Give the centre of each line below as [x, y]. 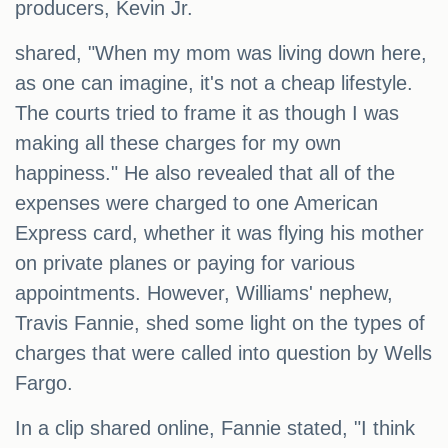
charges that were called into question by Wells [223, 353]
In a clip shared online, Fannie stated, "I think [215, 428]
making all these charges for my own [178, 143]
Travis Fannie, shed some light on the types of [220, 323]
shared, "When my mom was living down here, [221, 53]
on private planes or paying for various [185, 263]
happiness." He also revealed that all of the [205, 173]
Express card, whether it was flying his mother [219, 233]
